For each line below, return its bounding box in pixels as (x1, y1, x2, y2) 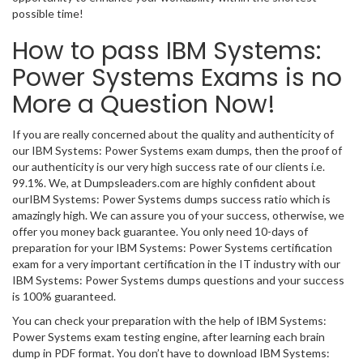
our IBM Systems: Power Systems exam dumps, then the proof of (12, 143, 342, 157)
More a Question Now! (12, 88, 275, 122)
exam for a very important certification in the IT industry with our (12, 257, 340, 271)
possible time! (12, 6, 83, 20)
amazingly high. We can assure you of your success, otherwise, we (12, 208, 344, 222)
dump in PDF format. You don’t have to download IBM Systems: (12, 346, 330, 360)
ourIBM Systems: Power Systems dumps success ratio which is (12, 192, 331, 206)
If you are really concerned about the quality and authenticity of (12, 127, 334, 141)
